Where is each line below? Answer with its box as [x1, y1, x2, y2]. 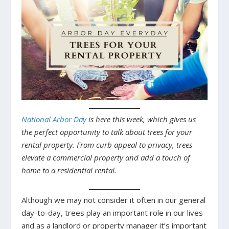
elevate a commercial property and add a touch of [21, 152, 191, 163]
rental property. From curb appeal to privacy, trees [21, 139, 193, 150]
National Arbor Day [21, 113, 87, 124]
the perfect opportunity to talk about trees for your [21, 126, 193, 137]
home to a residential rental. [21, 165, 117, 175]
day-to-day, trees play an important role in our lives [21, 208, 203, 218]
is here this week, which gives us [86, 113, 196, 124]
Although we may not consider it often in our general [21, 195, 206, 205]
